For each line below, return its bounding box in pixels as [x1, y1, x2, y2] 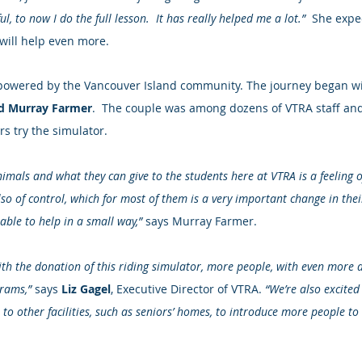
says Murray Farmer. [142, 213, 257, 229]
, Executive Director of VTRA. [111, 281, 265, 297]
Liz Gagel [61, 281, 111, 297]
